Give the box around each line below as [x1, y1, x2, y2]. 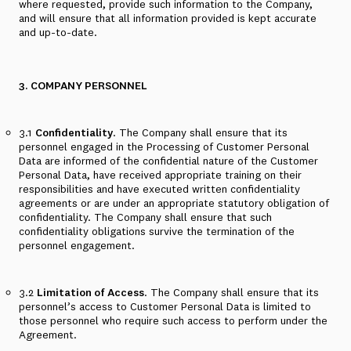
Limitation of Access [37, 285, 144, 299]
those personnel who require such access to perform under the [19, 313, 327, 327]
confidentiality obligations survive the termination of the [19, 224, 295, 238]
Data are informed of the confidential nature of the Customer [19, 154, 318, 168]
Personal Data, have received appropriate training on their [19, 168, 302, 182]
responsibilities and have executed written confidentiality [19, 182, 300, 196]
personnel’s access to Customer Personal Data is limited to [19, 299, 311, 313]
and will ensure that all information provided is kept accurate [19, 11, 317, 25]
